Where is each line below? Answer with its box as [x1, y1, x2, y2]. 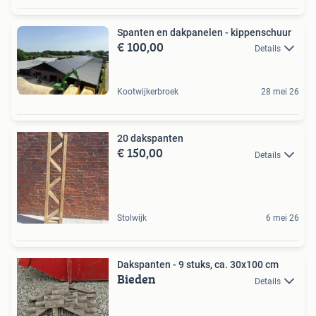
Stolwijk [117, 213, 147, 224]
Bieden [117, 269, 156, 289]
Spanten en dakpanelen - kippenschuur [117, 26, 291, 38]
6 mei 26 [266, 213, 299, 224]
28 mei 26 [261, 87, 299, 97]
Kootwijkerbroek [117, 87, 178, 97]
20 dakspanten [117, 133, 183, 145]
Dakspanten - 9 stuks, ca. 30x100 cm [117, 259, 279, 271]
